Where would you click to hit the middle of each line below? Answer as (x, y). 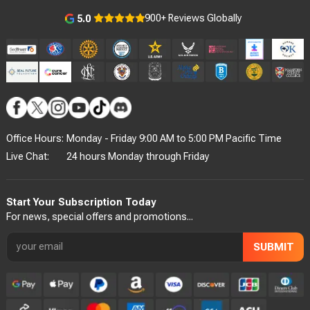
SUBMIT (273, 247)
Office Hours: (35, 139)
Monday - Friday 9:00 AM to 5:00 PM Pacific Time (174, 139)
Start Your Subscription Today (81, 202)
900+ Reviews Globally (193, 18)
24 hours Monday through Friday (138, 157)
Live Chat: (27, 157)
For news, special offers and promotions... (99, 217)
